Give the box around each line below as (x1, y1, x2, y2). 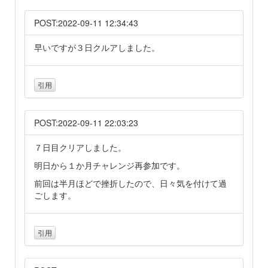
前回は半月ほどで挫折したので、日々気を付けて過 (34, 176, 227, 189)
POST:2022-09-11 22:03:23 (34, 116, 138, 129)
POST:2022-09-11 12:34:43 (34, 16, 138, 29)
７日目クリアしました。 (34, 141, 126, 153)
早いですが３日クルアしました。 (34, 41, 160, 53)
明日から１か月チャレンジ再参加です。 (34, 159, 185, 171)
